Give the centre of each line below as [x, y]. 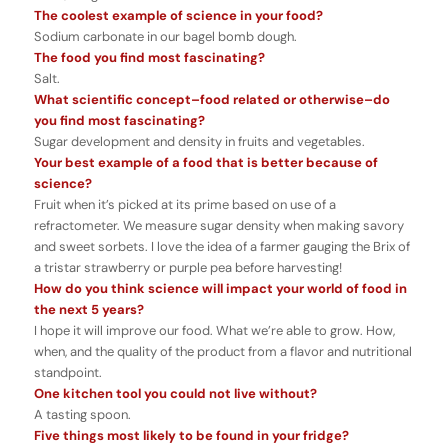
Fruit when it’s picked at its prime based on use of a [184, 205]
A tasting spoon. [82, 415]
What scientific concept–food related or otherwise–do [211, 100]
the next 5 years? [88, 310]
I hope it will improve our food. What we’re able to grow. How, [214, 331]
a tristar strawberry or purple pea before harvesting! [187, 268]
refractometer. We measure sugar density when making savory [218, 226]
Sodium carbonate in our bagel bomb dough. [165, 37]
